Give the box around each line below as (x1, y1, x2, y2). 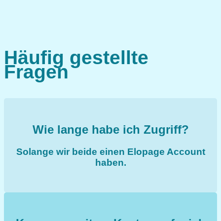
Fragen (4, 60, 69, 82)
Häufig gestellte (4, 46, 148, 68)
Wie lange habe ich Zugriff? (32, 122, 189, 136)
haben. (95, 157, 126, 168)
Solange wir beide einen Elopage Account (16, 146, 205, 157)
